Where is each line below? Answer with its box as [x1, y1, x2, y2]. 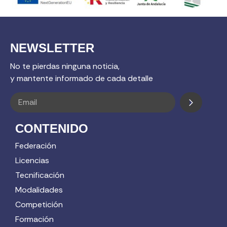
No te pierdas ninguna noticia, [10, 60, 120, 71]
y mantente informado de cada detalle [10, 72, 153, 84]
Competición [15, 199, 63, 210]
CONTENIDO [15, 122, 88, 136]
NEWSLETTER [10, 41, 94, 55]
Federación [15, 140, 56, 152]
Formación [15, 214, 54, 225]
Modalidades [15, 184, 63, 196]
